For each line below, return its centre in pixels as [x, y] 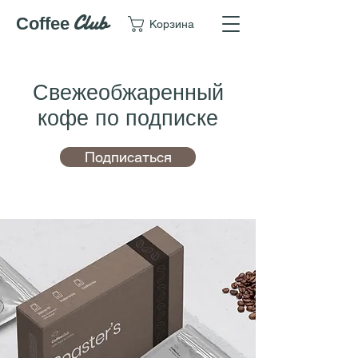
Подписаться [128, 157]
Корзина [171, 24]
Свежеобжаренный [128, 93]
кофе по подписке [128, 118]
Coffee [43, 24]
